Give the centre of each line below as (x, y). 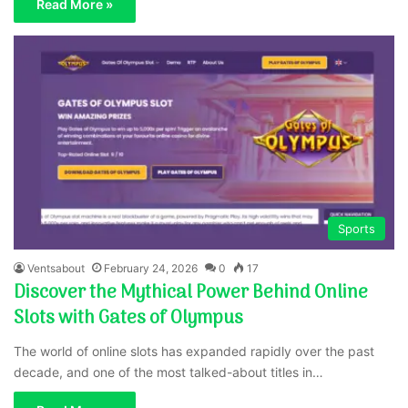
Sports (356, 229)
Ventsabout (56, 269)
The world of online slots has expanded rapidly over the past (194, 352)
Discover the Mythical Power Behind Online (191, 294)
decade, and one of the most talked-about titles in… (169, 372)
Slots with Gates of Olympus (129, 319)
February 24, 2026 (151, 269)
